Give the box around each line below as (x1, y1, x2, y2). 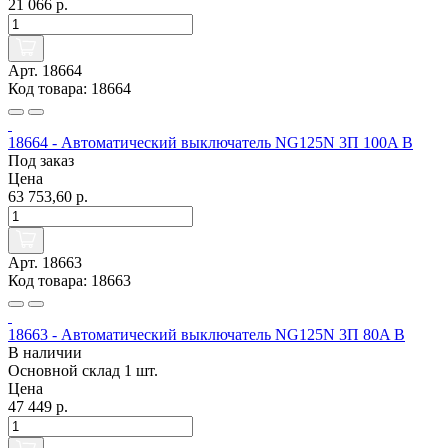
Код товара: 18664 (8, 80, 131, 98)
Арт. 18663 (8, 254, 82, 272)
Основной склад (8, 362, 124, 380)
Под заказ (8, 152, 74, 170)
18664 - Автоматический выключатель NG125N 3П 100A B (8, 134, 413, 152)
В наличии (8, 344, 82, 362)
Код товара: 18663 (8, 272, 131, 290)
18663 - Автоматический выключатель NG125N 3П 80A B (8, 326, 405, 344)
